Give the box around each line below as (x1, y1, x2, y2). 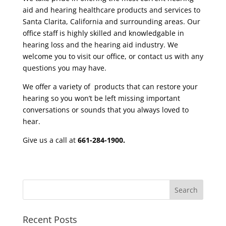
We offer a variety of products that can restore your (22, 82, 198, 91)
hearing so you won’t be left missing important (22, 93, 180, 103)
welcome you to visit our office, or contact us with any (22, 51, 203, 61)
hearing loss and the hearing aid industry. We (22, 40, 178, 49)
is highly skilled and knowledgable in (57, 28, 184, 38)
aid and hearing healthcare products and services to (22, 5, 200, 15)
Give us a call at (22, 135, 78, 145)
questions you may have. (22, 63, 106, 73)
